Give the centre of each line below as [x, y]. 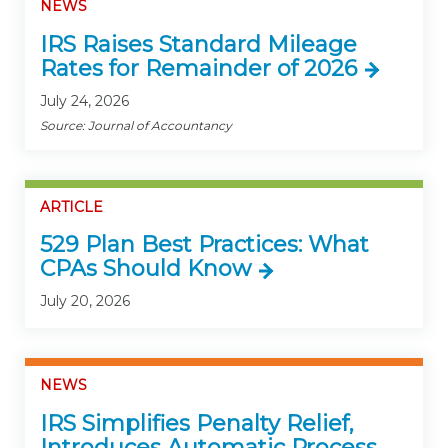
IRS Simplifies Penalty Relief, [197, 423]
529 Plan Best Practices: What [204, 244]
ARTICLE [71, 206]
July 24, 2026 [84, 100]
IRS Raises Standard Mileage [198, 44]
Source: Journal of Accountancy [136, 125]
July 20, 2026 [85, 301]
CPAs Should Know [145, 268]
